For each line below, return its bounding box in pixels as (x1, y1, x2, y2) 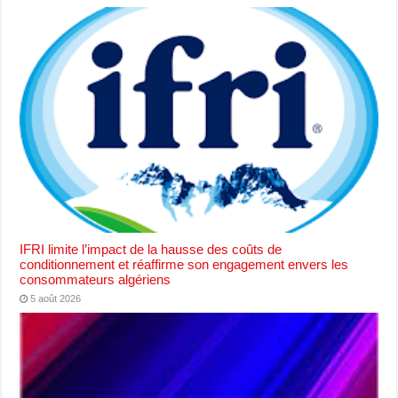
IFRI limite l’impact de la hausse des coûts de (20, 241, 283, 257)
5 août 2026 (30, 292, 82, 304)
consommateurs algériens (20, 271, 171, 287)
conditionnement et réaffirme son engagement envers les (20, 256, 349, 272)
